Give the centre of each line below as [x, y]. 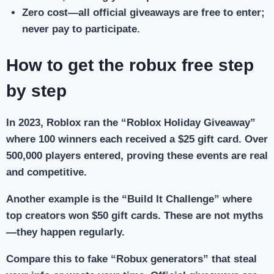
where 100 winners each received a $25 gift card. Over [137, 139]
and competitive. [46, 172]
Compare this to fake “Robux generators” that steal [131, 259]
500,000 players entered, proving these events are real [137, 156]
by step [36, 91]
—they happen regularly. [65, 232]
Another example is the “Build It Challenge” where [129, 199]
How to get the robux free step [130, 65]
